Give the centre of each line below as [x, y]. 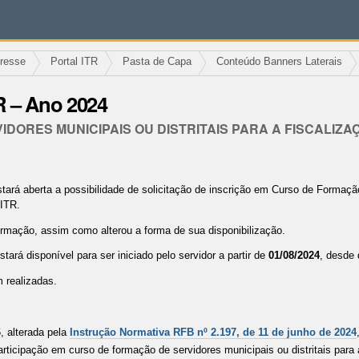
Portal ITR [74, 61]
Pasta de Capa [157, 61]
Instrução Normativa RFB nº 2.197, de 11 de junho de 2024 [214, 332]
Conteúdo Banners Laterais [279, 61]
